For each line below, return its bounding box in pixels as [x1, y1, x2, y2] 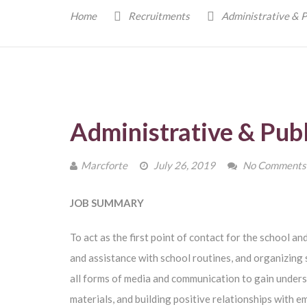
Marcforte [81, 159, 127, 171]
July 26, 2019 [151, 159, 215, 171]
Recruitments [128, 10, 190, 22]
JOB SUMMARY [70, 197, 144, 209]
